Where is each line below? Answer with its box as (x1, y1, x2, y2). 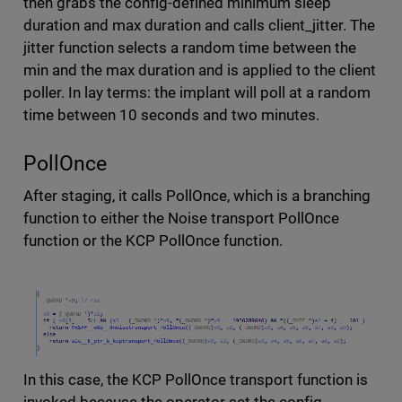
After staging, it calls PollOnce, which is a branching (22, 187, 371, 205)
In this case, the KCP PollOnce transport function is (22, 371, 369, 389)
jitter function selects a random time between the (22, 39, 357, 57)
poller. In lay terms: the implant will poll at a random (22, 83, 371, 102)
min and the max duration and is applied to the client (22, 61, 377, 80)
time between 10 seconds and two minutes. (22, 106, 324, 125)
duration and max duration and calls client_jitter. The (22, 16, 376, 35)
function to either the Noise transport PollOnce (22, 209, 340, 228)
